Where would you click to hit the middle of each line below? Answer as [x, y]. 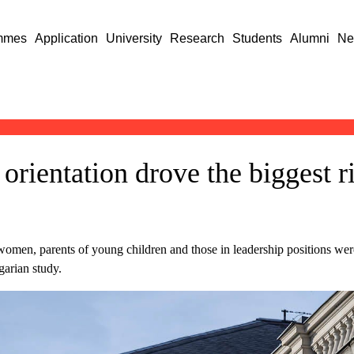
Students [258, 38]
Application [67, 38]
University [134, 38]
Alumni [310, 38]
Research [198, 38]
